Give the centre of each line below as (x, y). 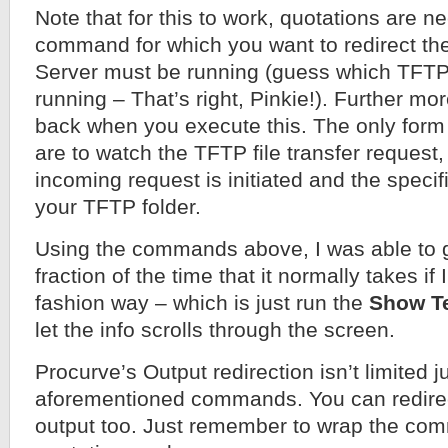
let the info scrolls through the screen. (215, 330)
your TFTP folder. (118, 207)
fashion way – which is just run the (202, 303)
